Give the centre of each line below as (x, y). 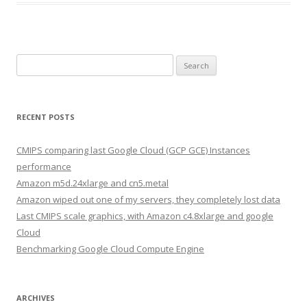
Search (30, 61)
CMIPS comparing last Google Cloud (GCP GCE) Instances (133, 150)
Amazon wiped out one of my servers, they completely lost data (148, 199)
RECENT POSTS (46, 116)
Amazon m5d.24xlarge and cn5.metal (93, 183)
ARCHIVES (36, 297)
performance (44, 166)
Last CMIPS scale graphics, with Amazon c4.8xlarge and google (145, 216)
